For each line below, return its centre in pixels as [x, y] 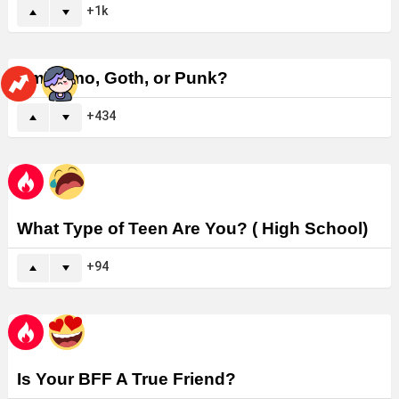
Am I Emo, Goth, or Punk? [122, 78]
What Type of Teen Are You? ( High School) [192, 229]
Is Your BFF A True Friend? [126, 379]
